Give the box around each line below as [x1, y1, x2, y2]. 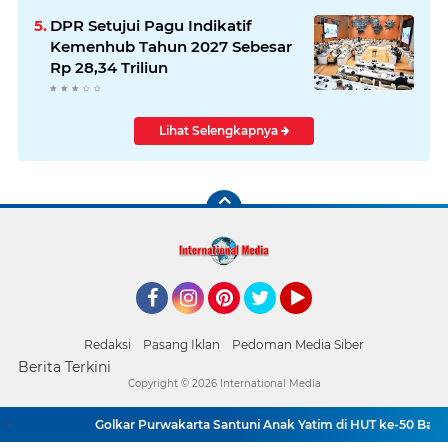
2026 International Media [191, 377, 321, 390]
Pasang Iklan [143, 337, 220, 352]
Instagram [172, 314, 245, 332]
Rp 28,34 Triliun [50, 58, 168, 77]
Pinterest [208, 314, 272, 332]
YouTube [280, 314, 339, 332]
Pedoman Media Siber [232, 337, 364, 352]
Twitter [244, 314, 294, 332]
